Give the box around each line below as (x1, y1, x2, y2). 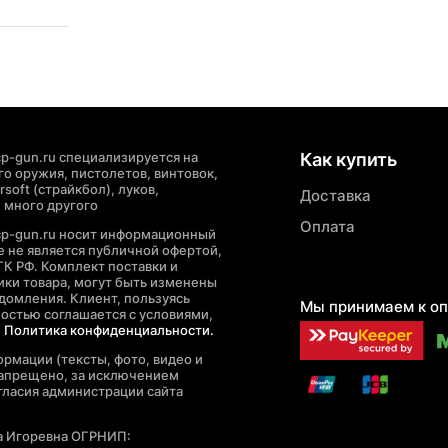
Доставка (300, 185, 372, 205)
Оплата (300, 216, 356, 236)
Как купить (300, 148, 398, 170)
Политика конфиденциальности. (3, 321, 214, 338)
